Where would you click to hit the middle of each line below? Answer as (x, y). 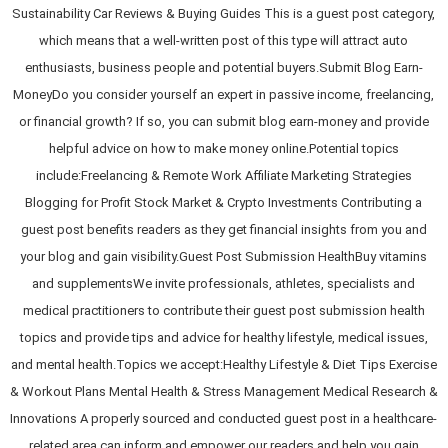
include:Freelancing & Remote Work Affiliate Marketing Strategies (223, 175)
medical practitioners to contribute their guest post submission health (223, 310)
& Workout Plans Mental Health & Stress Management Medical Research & (223, 391)
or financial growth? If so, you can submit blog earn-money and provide (223, 121)
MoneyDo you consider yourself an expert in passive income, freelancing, (224, 94)
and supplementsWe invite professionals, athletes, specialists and (224, 283)
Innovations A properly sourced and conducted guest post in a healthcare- (224, 418)
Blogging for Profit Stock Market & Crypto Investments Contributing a (224, 202)
